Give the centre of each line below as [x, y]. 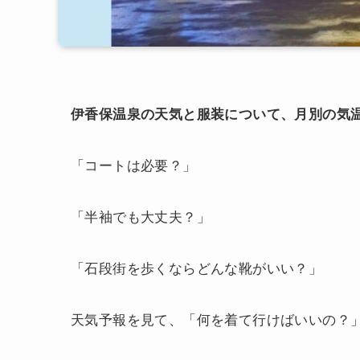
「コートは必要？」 [134, 164]
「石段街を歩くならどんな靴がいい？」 [197, 267]
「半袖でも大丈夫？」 [141, 215]
